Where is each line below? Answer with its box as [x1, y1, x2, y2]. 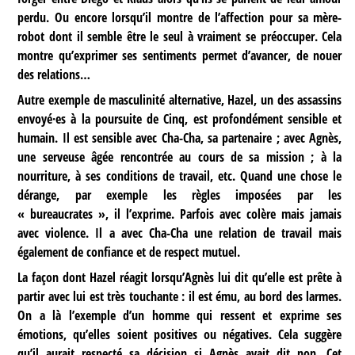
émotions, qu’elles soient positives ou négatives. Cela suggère [17, 325, 342, 343]
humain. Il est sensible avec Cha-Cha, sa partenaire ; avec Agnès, [17, 128, 342, 147]
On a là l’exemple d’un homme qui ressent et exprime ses [17, 306, 342, 324]
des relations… [17, 65, 91, 83]
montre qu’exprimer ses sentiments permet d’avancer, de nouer [17, 46, 342, 64]
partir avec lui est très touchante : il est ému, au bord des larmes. [17, 287, 342, 305]
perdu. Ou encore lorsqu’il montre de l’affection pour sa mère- [17, 8, 342, 26]
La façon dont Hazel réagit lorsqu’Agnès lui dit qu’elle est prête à [17, 268, 342, 286]
